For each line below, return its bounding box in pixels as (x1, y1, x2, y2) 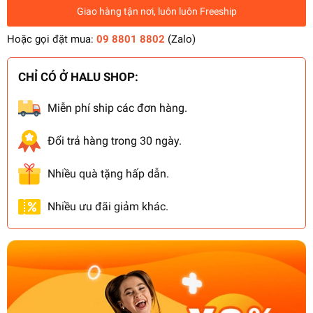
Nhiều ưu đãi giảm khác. (47, 200, 168, 214)
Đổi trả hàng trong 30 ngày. (47, 134, 182, 148)
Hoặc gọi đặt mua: (7, 33, 96, 46)
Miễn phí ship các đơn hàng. (47, 101, 187, 115)
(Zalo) (165, 33, 196, 46)
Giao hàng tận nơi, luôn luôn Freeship (76, 5, 237, 17)
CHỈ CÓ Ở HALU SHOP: (18, 70, 138, 85)
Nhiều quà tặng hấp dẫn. (47, 167, 169, 181)
